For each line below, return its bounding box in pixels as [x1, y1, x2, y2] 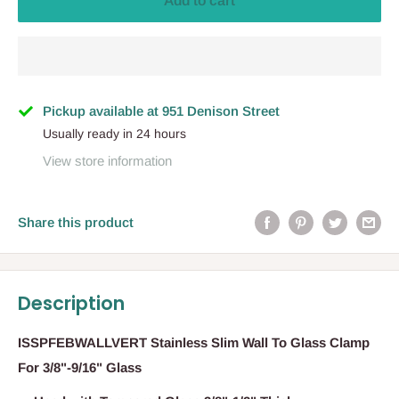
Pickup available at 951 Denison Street [43, 103, 280, 119]
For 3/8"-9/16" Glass [18, 359, 142, 375]
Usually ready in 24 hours [43, 126, 186, 142]
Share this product [18, 214, 134, 230]
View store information [43, 153, 172, 169]
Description [18, 290, 125, 317]
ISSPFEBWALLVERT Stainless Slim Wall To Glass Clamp [18, 334, 370, 350]
